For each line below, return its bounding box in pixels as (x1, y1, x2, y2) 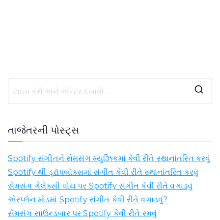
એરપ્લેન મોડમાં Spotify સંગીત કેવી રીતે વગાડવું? (8, 195, 168, 205)
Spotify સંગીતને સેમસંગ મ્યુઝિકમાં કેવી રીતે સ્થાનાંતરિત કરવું (8, 154, 211, 164)
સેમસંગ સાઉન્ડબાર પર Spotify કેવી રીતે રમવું (8, 209, 157, 219)
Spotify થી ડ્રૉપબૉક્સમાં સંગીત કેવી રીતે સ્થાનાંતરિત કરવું (8, 167, 199, 177)
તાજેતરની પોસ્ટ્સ (8, 124, 80, 137)
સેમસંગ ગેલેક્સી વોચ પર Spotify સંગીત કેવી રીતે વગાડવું (8, 181, 193, 191)
